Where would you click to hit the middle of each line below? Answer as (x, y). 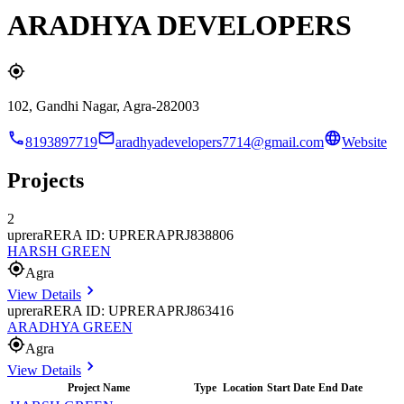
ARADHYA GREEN (70, 326)
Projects (46, 180)
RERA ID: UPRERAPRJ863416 (138, 310)
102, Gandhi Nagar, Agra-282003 (103, 106)
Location (243, 387)
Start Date (291, 387)
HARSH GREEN (59, 251)
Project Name (99, 387)
